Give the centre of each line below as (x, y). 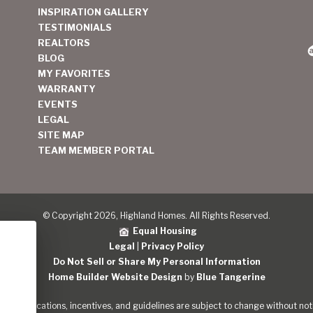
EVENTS (58, 104)
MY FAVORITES (74, 73)
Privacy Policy (173, 246)
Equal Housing (162, 231)
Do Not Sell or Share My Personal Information (156, 262)
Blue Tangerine (231, 277)
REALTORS (64, 43)
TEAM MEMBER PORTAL (96, 150)
